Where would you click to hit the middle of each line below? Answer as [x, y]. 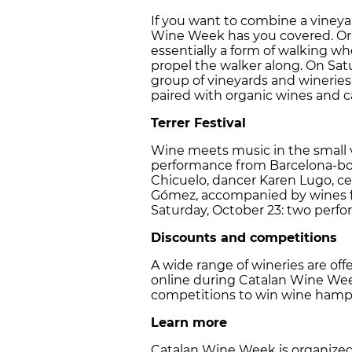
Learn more [189, 323]
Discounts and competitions [244, 238]
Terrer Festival [198, 123]
